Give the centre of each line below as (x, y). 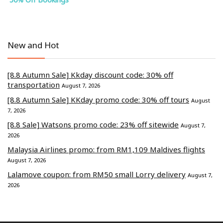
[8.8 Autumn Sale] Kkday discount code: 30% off (90, 74)
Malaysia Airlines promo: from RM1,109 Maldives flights (106, 149)
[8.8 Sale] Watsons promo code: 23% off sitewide (93, 124)
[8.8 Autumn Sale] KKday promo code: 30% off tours (98, 99)
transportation (34, 84)
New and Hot (33, 45)
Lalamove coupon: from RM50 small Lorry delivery (97, 174)
